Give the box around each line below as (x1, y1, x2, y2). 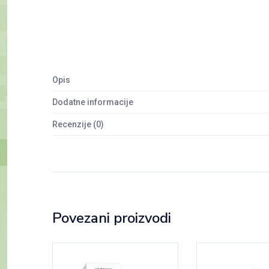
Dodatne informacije (52, 97, 133, 107)
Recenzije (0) (52, 119, 104, 130)
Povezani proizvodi (52, 208, 171, 228)
